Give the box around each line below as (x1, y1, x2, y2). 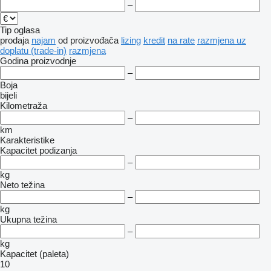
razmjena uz (197, 35, 246, 45)
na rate (168, 35, 195, 45)
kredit (143, 35, 165, 45)
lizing (121, 35, 141, 45)
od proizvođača (58, 35, 119, 45)
